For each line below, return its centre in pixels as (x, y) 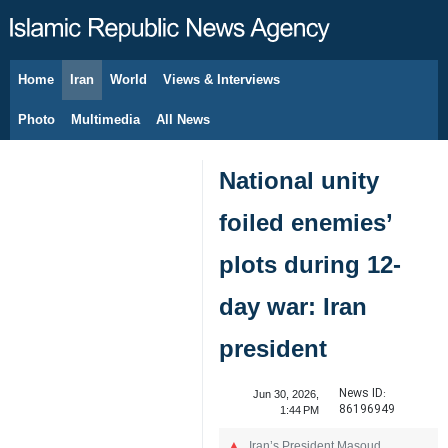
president (273, 348)
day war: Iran (293, 306)
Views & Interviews (221, 79)
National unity (299, 180)
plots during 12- (310, 264)
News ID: (362, 393)
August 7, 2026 (86, 90)
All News (183, 119)
